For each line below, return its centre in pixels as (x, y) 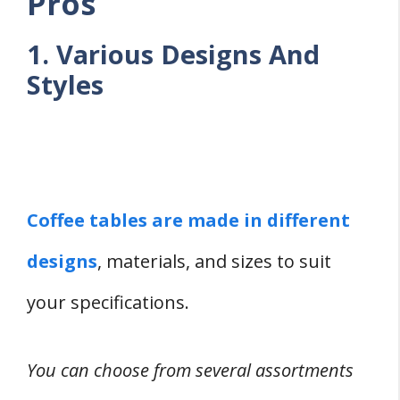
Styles (65, 85)
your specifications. (108, 303)
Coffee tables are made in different (188, 221)
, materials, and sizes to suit (214, 262)
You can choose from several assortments (190, 371)
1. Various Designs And (173, 54)
